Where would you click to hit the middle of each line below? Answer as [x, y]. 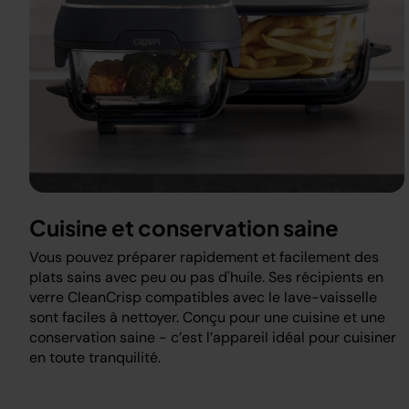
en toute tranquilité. [95, 357]
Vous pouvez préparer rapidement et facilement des [204, 257]
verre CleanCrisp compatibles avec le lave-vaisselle [203, 297]
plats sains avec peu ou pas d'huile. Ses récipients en [206, 277]
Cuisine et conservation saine [184, 227]
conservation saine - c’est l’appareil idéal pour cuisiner [213, 337]
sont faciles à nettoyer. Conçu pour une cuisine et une [207, 317]
